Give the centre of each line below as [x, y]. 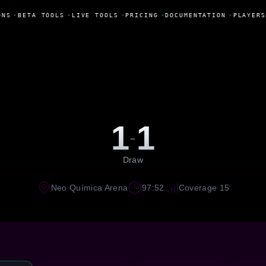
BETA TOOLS [39, 15]
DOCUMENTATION [194, 15]
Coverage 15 [204, 187]
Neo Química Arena [89, 187]
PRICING [140, 15]
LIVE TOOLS [93, 15]
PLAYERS [248, 15]
